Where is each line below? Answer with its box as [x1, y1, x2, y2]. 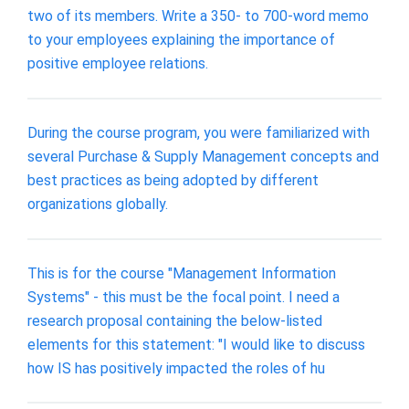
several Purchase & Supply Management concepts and [27, 147, 379, 165]
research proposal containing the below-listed [27, 311, 322, 330]
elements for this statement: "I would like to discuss [27, 335, 365, 353]
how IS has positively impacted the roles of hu [27, 359, 325, 377]
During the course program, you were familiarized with [27, 123, 370, 142]
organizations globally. [27, 194, 168, 213]
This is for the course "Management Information [27, 264, 336, 282]
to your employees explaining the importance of [27, 31, 335, 49]
